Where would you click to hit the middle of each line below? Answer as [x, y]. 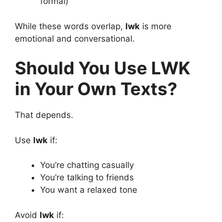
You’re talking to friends [87, 178]
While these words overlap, [70, 26]
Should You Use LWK [103, 68]
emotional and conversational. [75, 38]
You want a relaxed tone [89, 190]
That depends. [44, 115]
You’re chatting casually [87, 165]
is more [156, 26]
